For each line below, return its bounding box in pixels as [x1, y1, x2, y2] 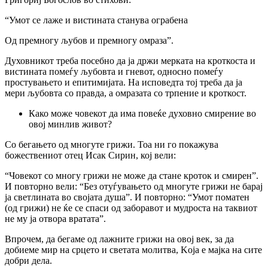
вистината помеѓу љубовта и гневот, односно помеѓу [5, 66, 223, 77]
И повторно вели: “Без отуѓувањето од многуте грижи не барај [5, 181, 263, 191]
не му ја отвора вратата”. [5, 213, 106, 224]
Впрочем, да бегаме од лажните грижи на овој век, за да [5, 233, 234, 244]
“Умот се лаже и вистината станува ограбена [5, 14, 188, 25]
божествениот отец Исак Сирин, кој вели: [5, 150, 176, 160]
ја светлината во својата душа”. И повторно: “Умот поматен [5, 191, 249, 202]
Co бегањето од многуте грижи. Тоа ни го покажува [5, 139, 218, 150]
